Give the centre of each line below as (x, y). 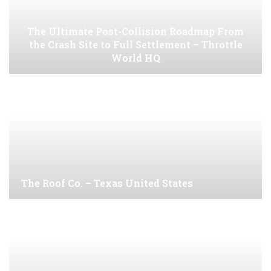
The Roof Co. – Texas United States (107, 183)
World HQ (135, 58)
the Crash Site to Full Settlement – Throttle (135, 44)
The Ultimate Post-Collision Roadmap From (135, 31)
